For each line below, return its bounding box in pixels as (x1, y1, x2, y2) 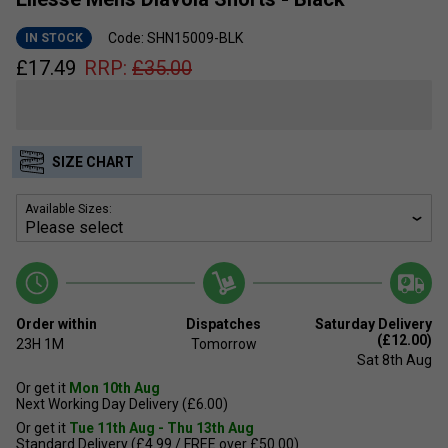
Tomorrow (190, 335, 257, 352)
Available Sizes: (25, 201, 112, 216)
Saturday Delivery (314, 315, 432, 332)
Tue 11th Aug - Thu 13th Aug (69, 419, 254, 436)
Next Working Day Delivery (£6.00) (16, 395, 228, 412)
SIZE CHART (52, 153, 134, 170)
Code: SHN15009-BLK (108, 29, 243, 46)
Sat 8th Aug (356, 351, 432, 368)
